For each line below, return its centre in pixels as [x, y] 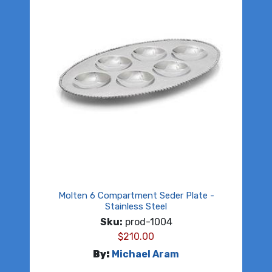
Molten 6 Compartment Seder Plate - [136, 196]
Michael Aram [145, 254]
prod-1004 [147, 222]
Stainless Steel [136, 207]
